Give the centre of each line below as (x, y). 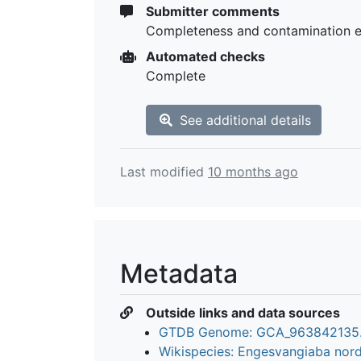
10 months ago (253, 171)
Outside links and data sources (241, 312)
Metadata (179, 273)
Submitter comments (211, 11)
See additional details (243, 120)
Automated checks (204, 56)
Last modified (164, 171)
